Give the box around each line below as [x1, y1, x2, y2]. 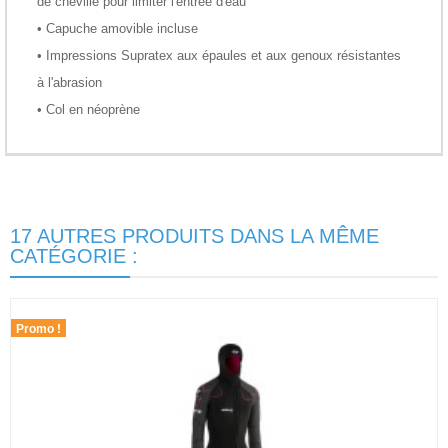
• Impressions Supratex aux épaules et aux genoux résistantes [37, 47, 401, 63]
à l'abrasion [37, 74, 102, 90]
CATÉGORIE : [10, 244, 138, 267]
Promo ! [16, 321, 61, 336]
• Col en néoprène [37, 101, 140, 117]
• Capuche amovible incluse [37, 20, 198, 36]
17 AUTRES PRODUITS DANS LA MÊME [10, 224, 379, 247]
